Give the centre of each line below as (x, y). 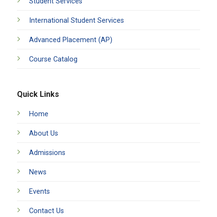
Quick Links (38, 94)
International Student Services (76, 20)
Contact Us (46, 211)
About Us (43, 134)
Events (39, 192)
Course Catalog (53, 59)
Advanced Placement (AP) (70, 40)
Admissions (47, 153)
